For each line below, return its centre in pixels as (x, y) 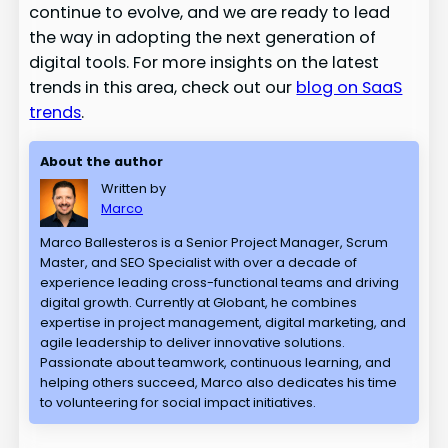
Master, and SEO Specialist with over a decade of (199, 262)
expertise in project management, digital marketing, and (223, 322)
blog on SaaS (349, 87)
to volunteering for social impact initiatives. (178, 402)
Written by (134, 188)
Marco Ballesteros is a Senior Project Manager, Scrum (214, 242)
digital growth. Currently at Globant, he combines (199, 302)
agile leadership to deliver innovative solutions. (193, 342)
